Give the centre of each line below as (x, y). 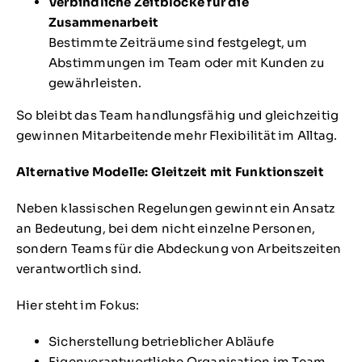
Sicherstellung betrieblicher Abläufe (161, 342)
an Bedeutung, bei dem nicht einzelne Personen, (166, 229)
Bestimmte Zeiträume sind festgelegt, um (177, 43)
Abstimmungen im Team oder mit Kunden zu (186, 63)
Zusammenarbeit (103, 23)
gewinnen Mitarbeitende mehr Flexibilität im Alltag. (177, 136)
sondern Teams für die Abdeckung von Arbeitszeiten (178, 249)
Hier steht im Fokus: (78, 305)
